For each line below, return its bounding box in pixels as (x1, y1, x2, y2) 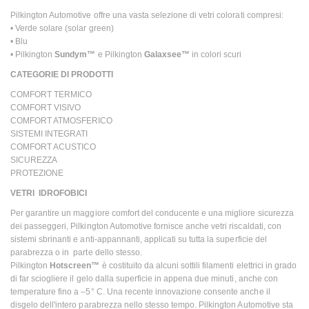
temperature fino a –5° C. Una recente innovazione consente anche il (10, 286, 270, 297)
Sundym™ (54, 49, 96, 59)
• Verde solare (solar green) (10, 23, 114, 33)
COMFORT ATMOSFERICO (10, 115, 113, 126)
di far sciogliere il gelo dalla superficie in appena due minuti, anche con (10, 273, 278, 283)
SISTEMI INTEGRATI (10, 128, 88, 139)
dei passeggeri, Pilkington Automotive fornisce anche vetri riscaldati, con (10, 221, 281, 231)
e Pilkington (95, 49, 144, 59)
